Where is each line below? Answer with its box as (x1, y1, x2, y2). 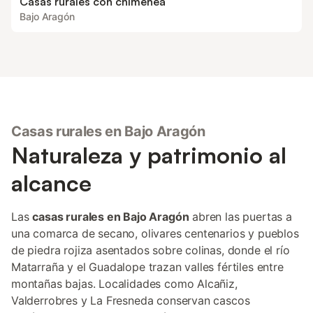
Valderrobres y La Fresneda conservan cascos (11, 293, 250, 307)
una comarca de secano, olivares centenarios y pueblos (11, 226, 299, 240)
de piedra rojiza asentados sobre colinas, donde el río (11, 243, 290, 257)
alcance (11, 169, 92, 197)
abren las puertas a (189, 210, 292, 224)
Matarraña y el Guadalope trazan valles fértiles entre (11, 260, 284, 274)
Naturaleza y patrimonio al (11, 141, 286, 169)
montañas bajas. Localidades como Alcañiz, (11, 277, 238, 291)
